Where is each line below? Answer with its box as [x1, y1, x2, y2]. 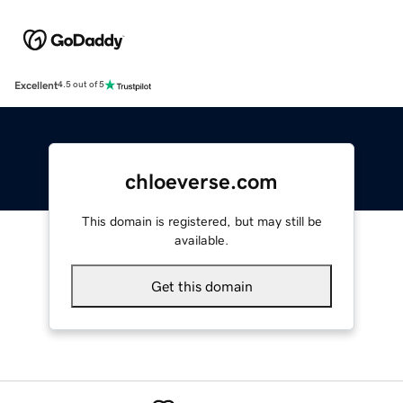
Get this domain [150, 278, 253, 293]
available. [175, 233, 228, 246]
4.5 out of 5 [58, 80, 104, 90]
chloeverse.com [125, 170, 278, 193]
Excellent [14, 79, 58, 91]
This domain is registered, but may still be [81, 214, 322, 228]
